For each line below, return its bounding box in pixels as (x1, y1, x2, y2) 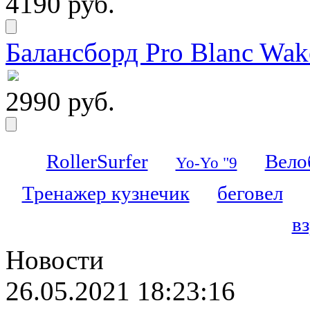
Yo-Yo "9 (175, 154, 237, 172)
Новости (6, 245, 104, 275)
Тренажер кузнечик (21, 182, 190, 204)
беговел (217, 182, 283, 204)
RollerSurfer (46, 150, 148, 172)
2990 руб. (6, 86, 115, 116)
